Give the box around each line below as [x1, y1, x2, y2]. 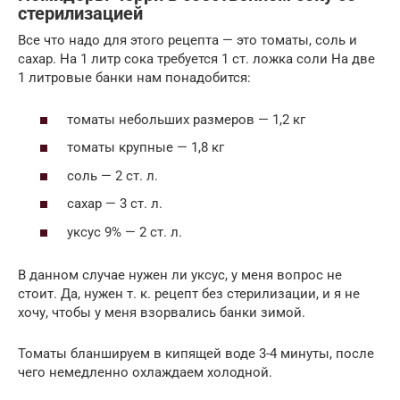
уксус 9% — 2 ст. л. [67, 223, 182, 240]
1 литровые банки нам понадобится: [18, 70, 251, 87]
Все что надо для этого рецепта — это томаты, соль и [18, 32, 357, 49]
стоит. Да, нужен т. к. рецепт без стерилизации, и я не [18, 285, 360, 302]
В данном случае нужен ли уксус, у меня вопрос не [18, 266, 342, 283]
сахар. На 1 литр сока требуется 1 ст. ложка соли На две [18, 51, 375, 68]
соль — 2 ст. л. [67, 167, 158, 184]
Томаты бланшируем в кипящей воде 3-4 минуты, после [18, 345, 374, 362]
